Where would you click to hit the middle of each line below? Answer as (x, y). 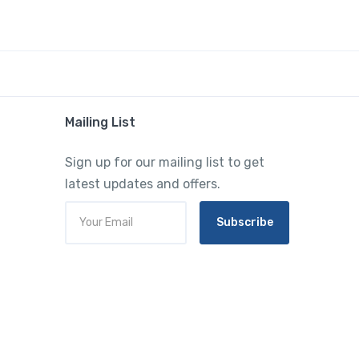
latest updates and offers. (143, 184)
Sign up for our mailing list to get (165, 162)
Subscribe (244, 223)
